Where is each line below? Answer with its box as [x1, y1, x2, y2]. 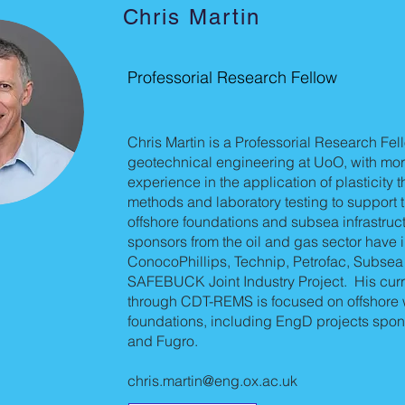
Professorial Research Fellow [127, 67, 337, 88]
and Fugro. [127, 332, 198, 350]
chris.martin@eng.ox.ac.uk [127, 372, 297, 390]
